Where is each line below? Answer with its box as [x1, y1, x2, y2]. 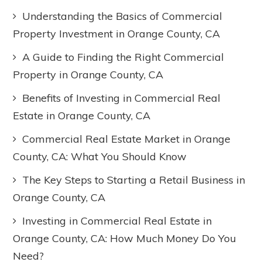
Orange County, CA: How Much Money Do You [13, 232, 237, 245]
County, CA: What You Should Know [13, 150, 187, 163]
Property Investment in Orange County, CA [13, 27, 220, 40]
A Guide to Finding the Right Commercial [22, 50, 225, 64]
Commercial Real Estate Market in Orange [22, 132, 231, 146]
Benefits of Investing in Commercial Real [22, 91, 221, 105]
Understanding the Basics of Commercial [22, 9, 223, 23]
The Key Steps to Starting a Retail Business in [22, 173, 246, 187]
